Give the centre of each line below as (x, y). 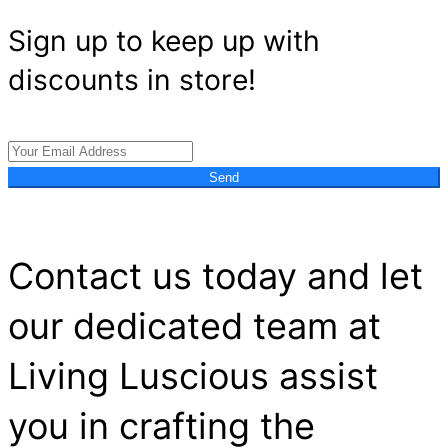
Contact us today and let (215, 276)
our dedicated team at (194, 326)
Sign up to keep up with (164, 40)
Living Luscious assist (193, 376)
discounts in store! (132, 79)
